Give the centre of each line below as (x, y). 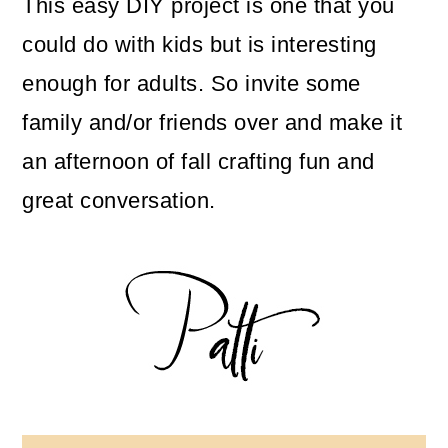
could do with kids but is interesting (199, 45)
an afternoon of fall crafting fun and (198, 162)
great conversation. (119, 201)
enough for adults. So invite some (191, 84)
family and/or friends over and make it (212, 123)
